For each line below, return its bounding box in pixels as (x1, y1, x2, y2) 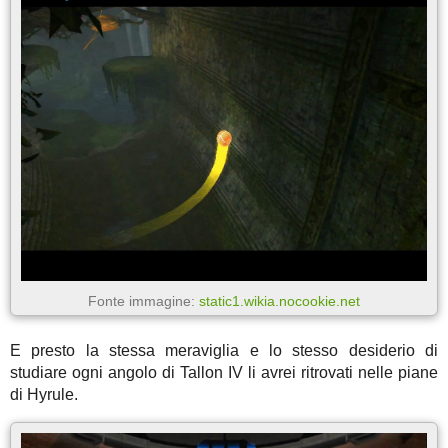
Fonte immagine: (88, 292, 199, 309)
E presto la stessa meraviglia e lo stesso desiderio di (10, 341, 438, 359)
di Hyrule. (10, 385, 78, 403)
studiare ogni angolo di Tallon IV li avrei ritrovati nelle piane (10, 363, 438, 381)
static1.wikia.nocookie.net (199, 292, 360, 309)
